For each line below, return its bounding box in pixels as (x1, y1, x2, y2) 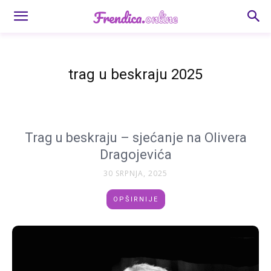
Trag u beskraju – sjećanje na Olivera (24, 130, 247, 145)
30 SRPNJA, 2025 (103, 168, 168, 178)
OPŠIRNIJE (113, 195, 158, 203)
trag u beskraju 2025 (68, 66, 203, 83)
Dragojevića (99, 147, 172, 162)
